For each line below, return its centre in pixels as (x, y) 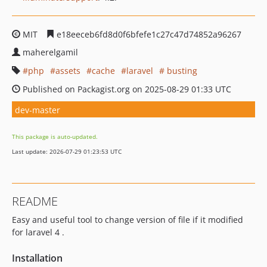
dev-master (38, 110)
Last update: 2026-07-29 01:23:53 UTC (67, 151)
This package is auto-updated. (55, 136)
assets (68, 71)
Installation (37, 258)
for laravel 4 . (38, 232)
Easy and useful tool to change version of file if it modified (128, 220)
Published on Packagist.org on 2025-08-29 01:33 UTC (126, 89)
